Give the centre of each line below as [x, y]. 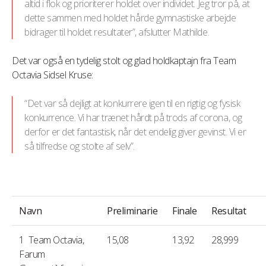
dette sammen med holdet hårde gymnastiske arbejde [130, 18]
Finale [185, 211]
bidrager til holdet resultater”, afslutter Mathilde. [117, 32]
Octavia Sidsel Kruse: [53, 75]
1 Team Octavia [51, 240]
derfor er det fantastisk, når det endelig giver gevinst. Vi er [135, 132]
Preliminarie [132, 211]
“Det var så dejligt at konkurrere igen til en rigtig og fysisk [132, 103]
